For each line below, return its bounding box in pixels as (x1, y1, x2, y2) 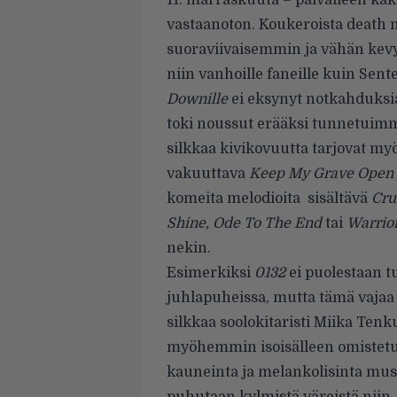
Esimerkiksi (167, 265, 254, 281)
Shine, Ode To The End (167, 215, 322, 231)
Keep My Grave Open (249, 166, 393, 182)
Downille (167, 91, 228, 107)
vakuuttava (167, 166, 249, 182)
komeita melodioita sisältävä (167, 191, 371, 206)
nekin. (167, 240, 211, 256)
